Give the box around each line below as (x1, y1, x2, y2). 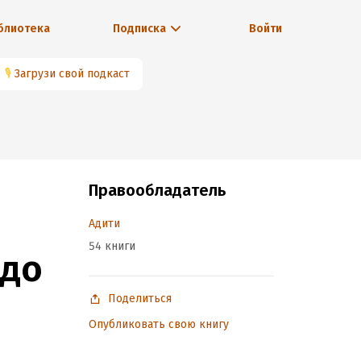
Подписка (112, 22, 166, 35)
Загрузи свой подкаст (15, 67, 130, 81)
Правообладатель (89, 180, 226, 200)
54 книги (89, 239, 135, 253)
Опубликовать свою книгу (89, 317, 229, 331)
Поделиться (108, 292, 172, 305)
